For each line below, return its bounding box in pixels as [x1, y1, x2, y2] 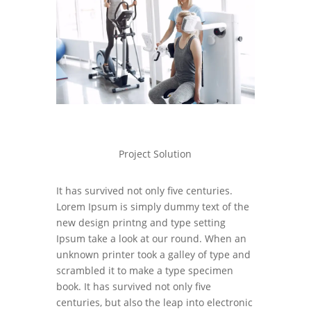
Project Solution [119, 147, 192, 161]
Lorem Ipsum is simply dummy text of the [56, 200, 249, 214]
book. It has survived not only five [56, 280, 211, 294]
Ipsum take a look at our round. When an [56, 232, 246, 246]
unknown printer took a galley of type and [56, 248, 251, 262]
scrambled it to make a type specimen [56, 264, 233, 278]
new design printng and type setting [56, 216, 226, 230]
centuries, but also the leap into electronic [56, 296, 253, 310]
